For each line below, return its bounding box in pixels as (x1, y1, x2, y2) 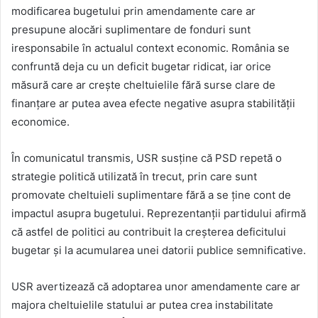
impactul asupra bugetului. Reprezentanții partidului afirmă (11, 207, 306, 221)
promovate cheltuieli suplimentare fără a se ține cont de (11, 188, 291, 202)
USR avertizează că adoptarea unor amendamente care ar (11, 280, 300, 294)
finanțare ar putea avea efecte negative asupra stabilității (11, 97, 295, 111)
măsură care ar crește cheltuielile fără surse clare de (11, 78, 275, 92)
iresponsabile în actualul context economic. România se (11, 41, 290, 55)
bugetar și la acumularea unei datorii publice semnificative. (11, 243, 306, 258)
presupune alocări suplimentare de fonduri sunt (11, 23, 251, 37)
